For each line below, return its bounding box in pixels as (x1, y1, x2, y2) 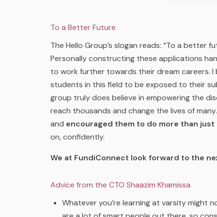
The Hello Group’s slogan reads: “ (50, 40, 166, 50)
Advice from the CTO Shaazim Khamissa (50, 180, 190, 190)
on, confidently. (50, 132, 105, 142)
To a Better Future (50, 22, 116, 32)
